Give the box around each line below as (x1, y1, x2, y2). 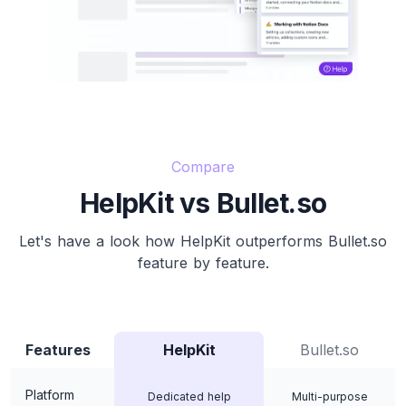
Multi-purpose (291, 390, 368, 404)
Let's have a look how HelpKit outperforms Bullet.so (19, 232, 387, 251)
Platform (25, 387, 74, 403)
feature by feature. (137, 254, 269, 273)
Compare (171, 158, 235, 177)
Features (25, 341, 91, 360)
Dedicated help (147, 390, 231, 404)
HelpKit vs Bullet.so (80, 187, 326, 220)
